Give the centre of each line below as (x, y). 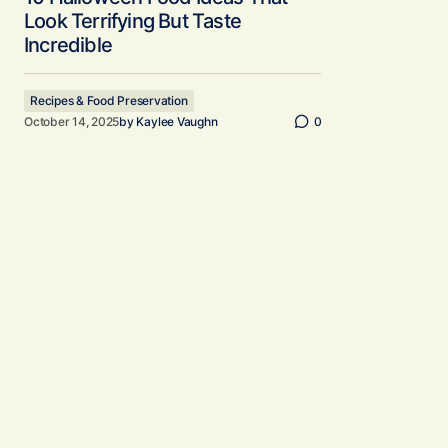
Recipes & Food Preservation (109, 100)
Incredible (68, 45)
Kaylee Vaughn (177, 121)
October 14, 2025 (72, 121)
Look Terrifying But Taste (132, 21)
